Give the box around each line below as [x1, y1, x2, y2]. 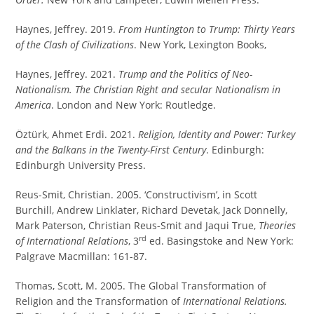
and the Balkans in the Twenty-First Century [15, 143, 207, 156]
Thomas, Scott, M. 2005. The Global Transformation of [15, 279, 267, 292]
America [15, 98, 52, 111]
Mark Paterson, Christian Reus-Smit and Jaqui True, [15, 219, 259, 232]
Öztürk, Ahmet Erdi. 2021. [15, 128, 139, 141]
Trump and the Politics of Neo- [118, 67, 253, 81]
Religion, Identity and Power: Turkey [138, 128, 296, 141]
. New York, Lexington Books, [134, 38, 267, 51]
